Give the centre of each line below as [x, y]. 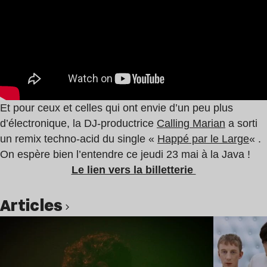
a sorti [241, 124]
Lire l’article [177, 223]
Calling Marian [191, 124]
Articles [38, 205]
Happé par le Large [203, 139]
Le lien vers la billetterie [133, 170]
